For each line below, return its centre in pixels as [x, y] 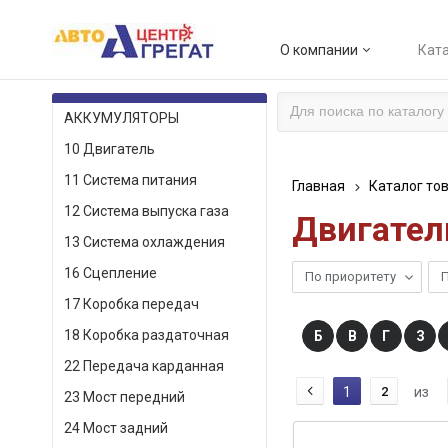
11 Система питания [130, 180]
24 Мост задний [116, 428]
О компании [319, 49]
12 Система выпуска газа [146, 211]
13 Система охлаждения [144, 242]
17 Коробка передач [131, 304]
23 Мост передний [124, 397]
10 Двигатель [109, 149]
